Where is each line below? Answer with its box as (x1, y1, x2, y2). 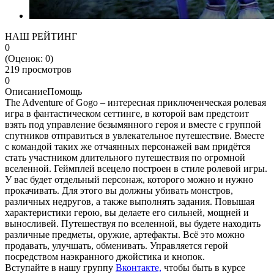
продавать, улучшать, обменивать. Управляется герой (5, 240, 228, 251)
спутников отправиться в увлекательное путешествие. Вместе (5, 130, 264, 141)
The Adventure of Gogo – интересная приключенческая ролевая (5, 97, 266, 108)
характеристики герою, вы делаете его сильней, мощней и (5, 207, 249, 218)
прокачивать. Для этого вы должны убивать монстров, (5, 185, 233, 196)
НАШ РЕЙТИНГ (5, 31, 77, 42)
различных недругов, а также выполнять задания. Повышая (5, 196, 254, 207)
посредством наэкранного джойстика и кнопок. (5, 251, 205, 262)
